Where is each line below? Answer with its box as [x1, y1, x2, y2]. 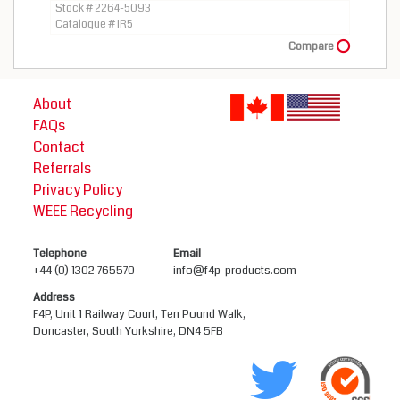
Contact [33, 137, 86, 157]
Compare [288, 38, 334, 54]
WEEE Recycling [33, 201, 134, 221]
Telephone [33, 246, 87, 262]
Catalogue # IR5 [55, 17, 133, 32]
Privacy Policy [33, 179, 123, 200]
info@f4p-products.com [173, 262, 297, 279]
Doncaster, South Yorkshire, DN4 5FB [33, 323, 224, 339]
